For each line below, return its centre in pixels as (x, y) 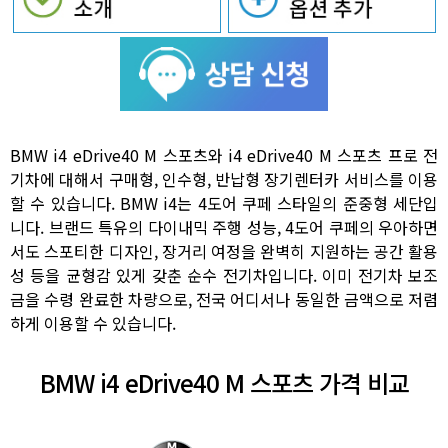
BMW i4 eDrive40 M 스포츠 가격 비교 (224, 382)
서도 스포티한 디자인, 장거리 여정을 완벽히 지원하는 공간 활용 (224, 250)
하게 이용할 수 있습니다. (93, 322)
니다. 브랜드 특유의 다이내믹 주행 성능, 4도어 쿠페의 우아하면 (224, 226)
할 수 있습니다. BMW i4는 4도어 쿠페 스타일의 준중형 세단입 (224, 202)
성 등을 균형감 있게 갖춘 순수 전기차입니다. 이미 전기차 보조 (224, 274)
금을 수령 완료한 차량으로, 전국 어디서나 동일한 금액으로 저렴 (224, 298)
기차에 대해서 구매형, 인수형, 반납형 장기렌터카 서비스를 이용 (224, 178)
